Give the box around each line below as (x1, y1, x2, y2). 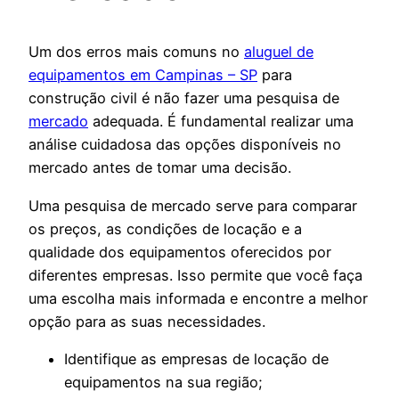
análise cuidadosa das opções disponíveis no (28, 135, 341, 154)
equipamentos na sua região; (64, 372, 263, 391)
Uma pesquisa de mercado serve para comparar (28, 196, 357, 215)
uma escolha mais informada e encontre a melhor (28, 289, 368, 307)
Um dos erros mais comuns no (28, 43, 244, 61)
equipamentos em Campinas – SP (28, 66, 257, 85)
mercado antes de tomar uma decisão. (28, 159, 291, 177)
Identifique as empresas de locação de (64, 349, 329, 368)
